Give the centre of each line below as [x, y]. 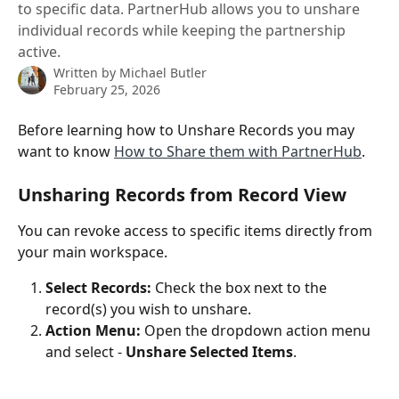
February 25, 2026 [107, 90]
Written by [86, 73]
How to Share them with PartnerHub [238, 151]
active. [39, 52]
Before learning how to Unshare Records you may [188, 130]
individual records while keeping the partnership [182, 30]
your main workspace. [93, 252]
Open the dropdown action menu [257, 331]
